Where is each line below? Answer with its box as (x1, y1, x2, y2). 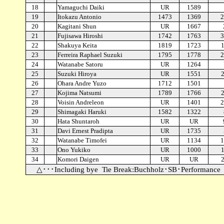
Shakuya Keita (57, 41, 97, 49)
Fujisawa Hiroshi (57, 32, 103, 39)
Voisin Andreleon (57, 98, 104, 106)
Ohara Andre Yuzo (57, 79, 106, 87)
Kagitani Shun (57, 22, 96, 30)
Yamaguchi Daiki (57, 3, 104, 11)
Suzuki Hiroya (57, 70, 96, 77)
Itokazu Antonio (57, 13, 101, 20)
